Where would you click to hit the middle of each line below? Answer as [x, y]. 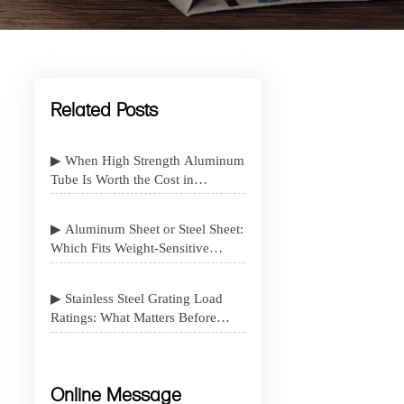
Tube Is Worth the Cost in [122, 179]
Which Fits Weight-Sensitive [129, 248]
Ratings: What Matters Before [133, 318]
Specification [87, 337]
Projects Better [91, 267]
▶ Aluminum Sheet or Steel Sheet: [57, 230]
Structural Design [99, 198]
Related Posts [104, 108]
